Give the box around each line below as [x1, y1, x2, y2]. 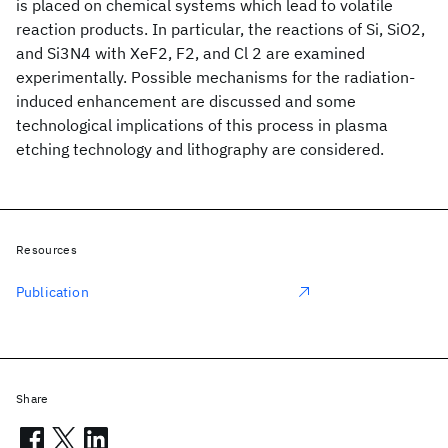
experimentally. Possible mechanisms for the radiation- [16, 67, 415, 87]
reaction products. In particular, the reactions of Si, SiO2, [16, 19, 425, 39]
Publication [16, 283, 89, 301]
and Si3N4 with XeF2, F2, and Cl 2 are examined [16, 43, 365, 63]
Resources [16, 242, 77, 257]
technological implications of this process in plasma [16, 115, 388, 135]
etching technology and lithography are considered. [16, 139, 384, 159]
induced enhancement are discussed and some [16, 91, 356, 111]
